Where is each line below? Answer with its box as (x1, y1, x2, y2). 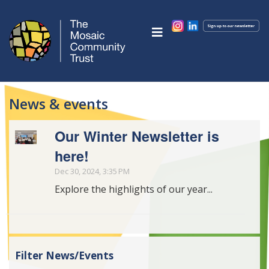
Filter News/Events (15, 249, 113, 263)
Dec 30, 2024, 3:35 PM (55, 166, 130, 177)
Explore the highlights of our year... (55, 183, 213, 196)
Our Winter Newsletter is (55, 126, 220, 147)
